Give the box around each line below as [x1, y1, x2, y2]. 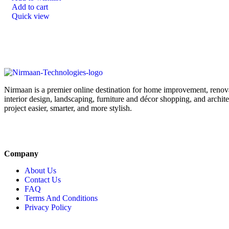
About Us [25, 166, 56, 175]
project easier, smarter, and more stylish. [4, 104, 132, 113]
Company [4, 149, 38, 158]
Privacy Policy [25, 203, 72, 212]
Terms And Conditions [25, 194, 98, 203]
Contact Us [25, 175, 61, 185]
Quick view [12, 12, 50, 21]
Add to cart [12, 3, 48, 12]
